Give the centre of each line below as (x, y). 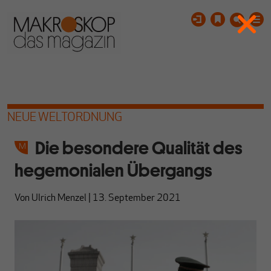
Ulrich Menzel (59, 198)
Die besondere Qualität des (139, 148)
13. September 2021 (137, 198)
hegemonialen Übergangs (113, 170)
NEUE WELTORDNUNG (65, 118)
